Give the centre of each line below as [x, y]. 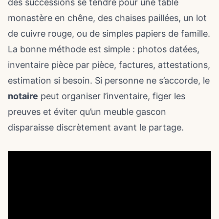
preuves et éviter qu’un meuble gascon [87, 112]
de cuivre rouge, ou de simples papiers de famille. [109, 33]
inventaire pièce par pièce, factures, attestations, [109, 65]
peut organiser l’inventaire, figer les [112, 96]
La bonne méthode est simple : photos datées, [104, 49]
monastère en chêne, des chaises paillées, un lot [107, 18]
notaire [23, 96]
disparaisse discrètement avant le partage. [96, 127]
